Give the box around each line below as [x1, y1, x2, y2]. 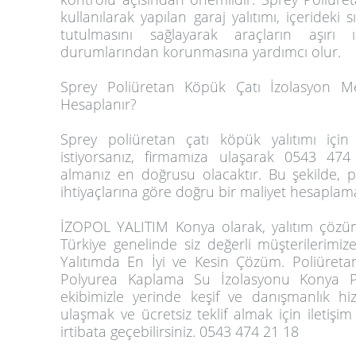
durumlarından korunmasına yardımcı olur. [60, 42, 341, 61]
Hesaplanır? [60, 95, 137, 114]
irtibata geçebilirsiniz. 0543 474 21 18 [60, 322, 299, 341]
